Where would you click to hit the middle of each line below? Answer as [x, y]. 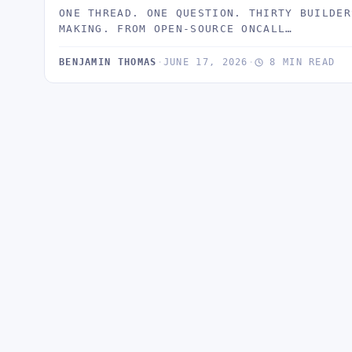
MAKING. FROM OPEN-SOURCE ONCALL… [176, 28]
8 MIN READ [299, 62]
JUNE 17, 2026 [205, 62]
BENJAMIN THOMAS [108, 62]
